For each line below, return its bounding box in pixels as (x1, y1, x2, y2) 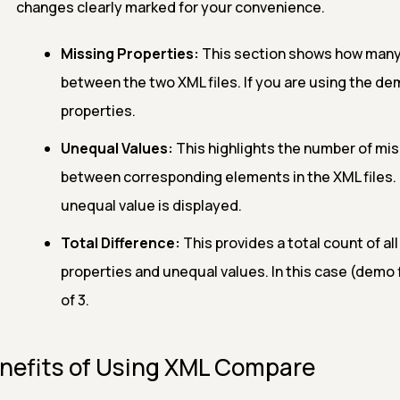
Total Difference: (60, 233, 180, 253)
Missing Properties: (60, 44, 199, 63)
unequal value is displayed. (60, 196, 242, 215)
